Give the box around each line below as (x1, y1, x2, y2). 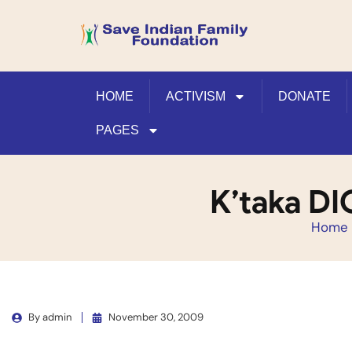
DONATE (278, 90, 331, 103)
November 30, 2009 (108, 310, 203, 324)
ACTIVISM (166, 90, 225, 103)
